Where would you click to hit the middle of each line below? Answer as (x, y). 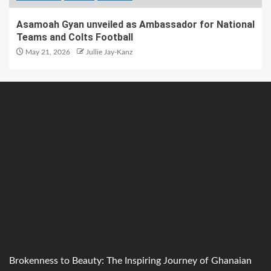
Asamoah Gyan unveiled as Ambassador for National (135, 24)
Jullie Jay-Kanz (109, 52)
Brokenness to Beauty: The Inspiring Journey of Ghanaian (130, 260)
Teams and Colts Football (75, 37)
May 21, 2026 (47, 52)
